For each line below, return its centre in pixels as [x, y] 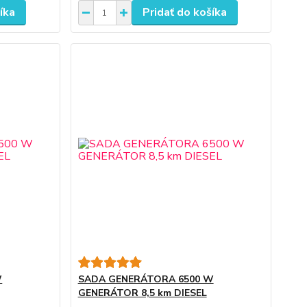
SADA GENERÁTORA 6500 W [146, 279]
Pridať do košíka [184, 12]
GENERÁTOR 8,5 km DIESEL [142, 293]
